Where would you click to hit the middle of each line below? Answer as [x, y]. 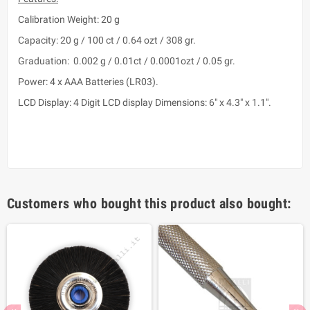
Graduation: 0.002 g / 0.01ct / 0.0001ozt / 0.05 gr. [127, 61]
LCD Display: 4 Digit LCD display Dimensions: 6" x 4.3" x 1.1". [145, 102]
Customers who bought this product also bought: [149, 203]
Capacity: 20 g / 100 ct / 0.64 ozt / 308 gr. [107, 40]
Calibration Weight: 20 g [69, 19]
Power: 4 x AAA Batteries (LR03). [88, 81]
